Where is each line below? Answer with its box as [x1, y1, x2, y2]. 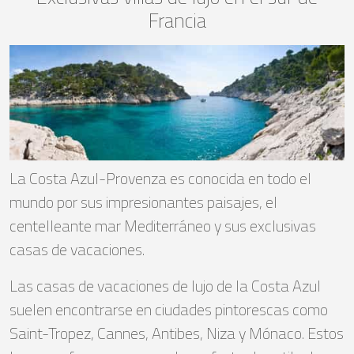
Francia [148, 5, 206, 36]
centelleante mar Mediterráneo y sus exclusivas [9, 213, 316, 238]
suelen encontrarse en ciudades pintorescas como [9, 296, 328, 322]
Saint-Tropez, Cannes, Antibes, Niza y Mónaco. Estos [9, 320, 344, 345]
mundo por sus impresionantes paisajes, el [9, 189, 277, 214]
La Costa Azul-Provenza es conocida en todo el [9, 165, 311, 190]
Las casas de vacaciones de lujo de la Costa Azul [9, 273, 321, 298]
